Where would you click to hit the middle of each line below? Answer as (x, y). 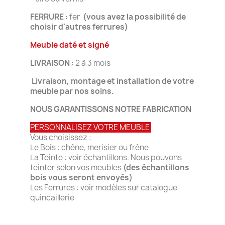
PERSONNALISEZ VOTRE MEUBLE (91, 127)
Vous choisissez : (61, 137)
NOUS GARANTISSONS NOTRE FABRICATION (111, 109)
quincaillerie (53, 197)
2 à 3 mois (93, 63)
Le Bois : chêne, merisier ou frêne (89, 147)
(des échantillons (156, 167)
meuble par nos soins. (73, 91)
